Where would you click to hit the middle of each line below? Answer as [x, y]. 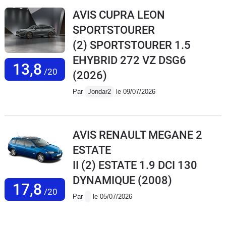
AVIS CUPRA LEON [119, 15]
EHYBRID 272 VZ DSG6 [129, 61]
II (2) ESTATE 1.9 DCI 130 [135, 165]
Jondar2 [99, 92]
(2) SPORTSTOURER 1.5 [132, 45]
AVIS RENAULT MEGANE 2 [137, 135]
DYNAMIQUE [104, 181]
